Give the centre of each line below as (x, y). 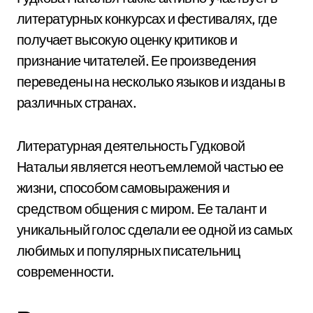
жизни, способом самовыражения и (123, 188)
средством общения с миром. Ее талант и (142, 209)
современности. (66, 271)
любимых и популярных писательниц (129, 250)
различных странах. (77, 102)
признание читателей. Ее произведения (137, 60)
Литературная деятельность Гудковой (131, 146)
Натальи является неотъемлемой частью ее (150, 167)
